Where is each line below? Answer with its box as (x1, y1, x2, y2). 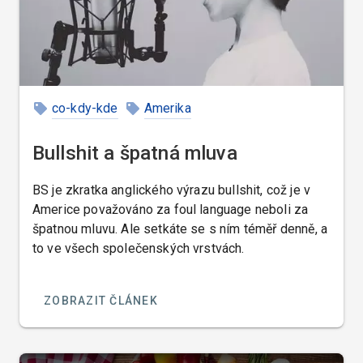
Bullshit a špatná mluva (32, 141, 237, 164)
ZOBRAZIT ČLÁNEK (44, 294, 158, 308)
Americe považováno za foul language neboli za (32, 201, 309, 217)
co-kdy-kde (52, 100, 118, 116)
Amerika (143, 100, 191, 116)
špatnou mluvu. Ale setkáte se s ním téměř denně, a (32, 220, 327, 237)
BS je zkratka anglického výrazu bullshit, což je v (32, 181, 310, 198)
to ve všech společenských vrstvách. (32, 240, 245, 256)
